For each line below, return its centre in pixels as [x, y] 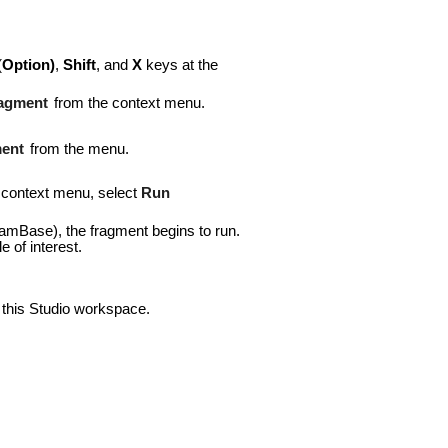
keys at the [179, 64]
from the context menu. [127, 103]
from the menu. [77, 148]
